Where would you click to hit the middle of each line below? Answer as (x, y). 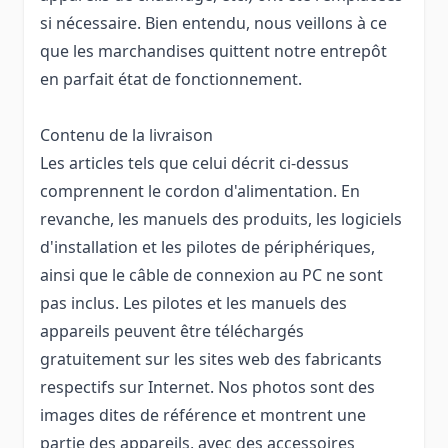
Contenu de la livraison (126, 134)
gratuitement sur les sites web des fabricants (211, 358)
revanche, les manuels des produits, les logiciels (221, 218)
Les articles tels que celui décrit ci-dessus (194, 162)
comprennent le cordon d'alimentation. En (200, 190)
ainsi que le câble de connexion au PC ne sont (211, 274)
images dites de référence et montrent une (203, 414)
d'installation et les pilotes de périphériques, (207, 246)
